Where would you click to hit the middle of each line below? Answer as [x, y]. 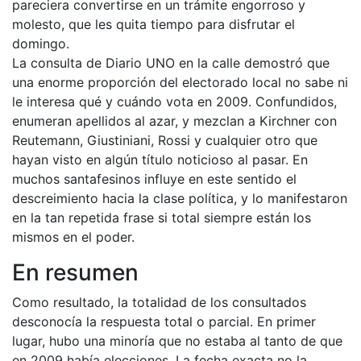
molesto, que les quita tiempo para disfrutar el [154, 24]
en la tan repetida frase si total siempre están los [162, 217]
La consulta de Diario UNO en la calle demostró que [171, 62]
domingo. [41, 43]
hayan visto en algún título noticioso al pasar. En [160, 159]
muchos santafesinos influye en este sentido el [154, 178]
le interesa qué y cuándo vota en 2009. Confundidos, [174, 101]
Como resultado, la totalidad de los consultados [159, 302]
